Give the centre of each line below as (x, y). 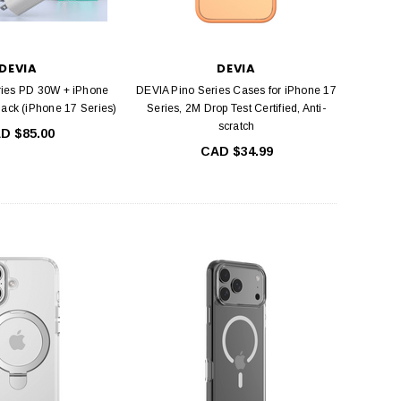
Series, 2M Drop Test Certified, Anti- (236, 109)
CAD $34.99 (236, 152)
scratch (236, 127)
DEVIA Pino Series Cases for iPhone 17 (236, 91)
